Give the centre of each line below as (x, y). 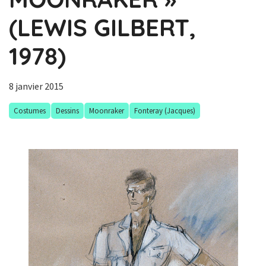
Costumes (30, 111)
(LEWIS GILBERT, (102, 27)
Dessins (67, 111)
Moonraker (107, 111)
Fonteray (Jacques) (165, 111)
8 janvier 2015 (36, 86)
